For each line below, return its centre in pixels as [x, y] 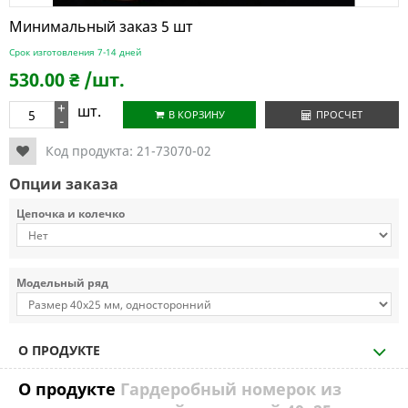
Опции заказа [64, 184]
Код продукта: [91, 151]
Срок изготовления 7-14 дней [75, 52]
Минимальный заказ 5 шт [101, 26]
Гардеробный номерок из [231, 389]
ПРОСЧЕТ [339, 114]
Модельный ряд [62, 283]
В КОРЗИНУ [197, 114]
